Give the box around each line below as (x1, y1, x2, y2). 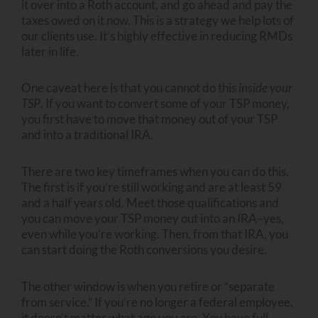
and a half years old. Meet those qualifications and (21, 195, 279, 210)
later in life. (21, 43, 81, 59)
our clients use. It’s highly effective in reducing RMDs (21, 28, 292, 43)
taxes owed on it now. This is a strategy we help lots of (21, 12, 294, 28)
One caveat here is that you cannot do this (21, 80, 238, 96)
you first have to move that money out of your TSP (21, 111, 278, 127)
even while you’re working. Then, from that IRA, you (21, 226, 288, 241)
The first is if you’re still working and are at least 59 (21, 180, 282, 194)
